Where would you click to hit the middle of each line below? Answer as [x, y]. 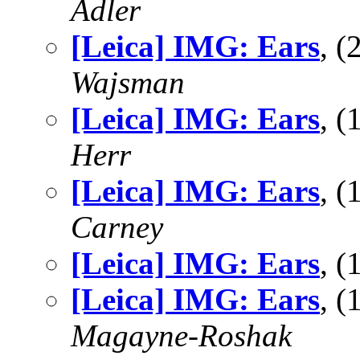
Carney [117, 227]
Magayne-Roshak [181, 335]
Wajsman [128, 82]
